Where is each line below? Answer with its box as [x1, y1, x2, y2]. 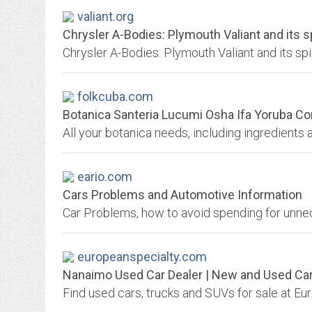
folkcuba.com [77, 89, 153, 104]
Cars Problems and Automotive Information [63, 187, 302, 202]
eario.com [77, 169, 132, 184]
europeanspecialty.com [77, 249, 207, 264]
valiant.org [77, 9, 134, 24]
